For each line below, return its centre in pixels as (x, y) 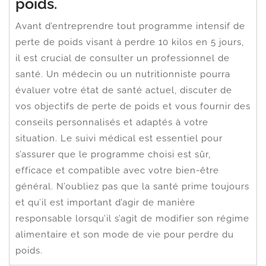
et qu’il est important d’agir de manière (105, 202)
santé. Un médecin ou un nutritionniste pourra (123, 74)
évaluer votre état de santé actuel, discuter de (124, 90)
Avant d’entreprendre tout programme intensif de (130, 26)
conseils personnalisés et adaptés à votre (112, 122)
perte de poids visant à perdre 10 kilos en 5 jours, (130, 42)
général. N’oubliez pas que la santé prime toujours (132, 186)
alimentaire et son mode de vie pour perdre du (125, 234)
